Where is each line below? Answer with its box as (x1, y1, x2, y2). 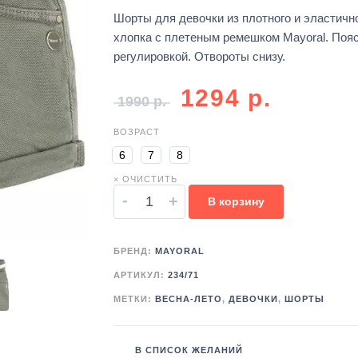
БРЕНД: (113, 246, 155, 257)
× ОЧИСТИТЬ (113, 174, 177, 185)
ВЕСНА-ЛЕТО (154, 294, 222, 304)
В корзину (207, 195, 265, 209)
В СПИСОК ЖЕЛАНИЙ (134, 345, 243, 356)
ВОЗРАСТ (113, 127, 160, 137)
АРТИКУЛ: (113, 270, 168, 280)
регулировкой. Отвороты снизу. (113, 50, 285, 64)
